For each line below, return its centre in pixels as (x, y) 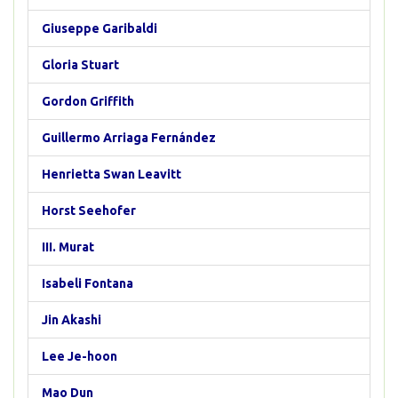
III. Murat (68, 247)
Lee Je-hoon (80, 356)
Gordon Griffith (88, 101)
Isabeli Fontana (88, 283)
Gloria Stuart (80, 65)
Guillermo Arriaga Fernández (129, 138)
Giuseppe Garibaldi (99, 28)
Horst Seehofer (89, 211)
